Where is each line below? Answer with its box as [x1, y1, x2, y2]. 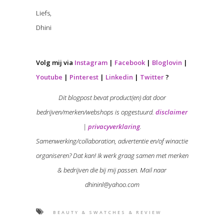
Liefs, [35, 8, 51, 17]
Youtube [35, 72, 62, 81]
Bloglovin [151, 57, 182, 67]
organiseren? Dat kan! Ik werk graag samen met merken [35, 150, 188, 160]
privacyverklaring [87, 121, 140, 131]
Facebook [114, 57, 145, 67]
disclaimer [155, 107, 187, 116]
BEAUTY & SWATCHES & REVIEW [52, 208, 162, 215]
